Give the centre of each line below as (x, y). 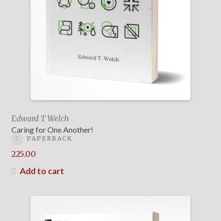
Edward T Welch (40, 119)
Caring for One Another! (52, 130)
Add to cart (42, 171)
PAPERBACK (49, 139)
